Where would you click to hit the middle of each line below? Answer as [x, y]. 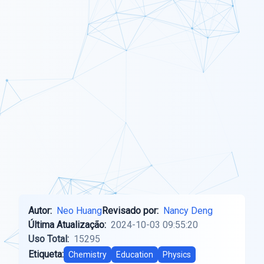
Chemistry [88, 255]
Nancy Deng [188, 211]
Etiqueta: [46, 254]
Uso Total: [49, 239]
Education [135, 255]
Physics [177, 255]
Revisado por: [130, 211]
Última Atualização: [67, 225]
